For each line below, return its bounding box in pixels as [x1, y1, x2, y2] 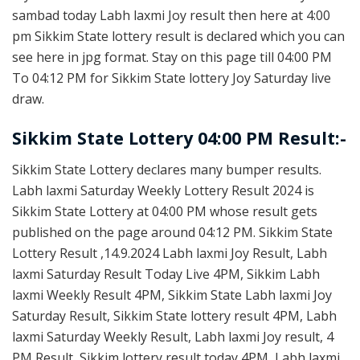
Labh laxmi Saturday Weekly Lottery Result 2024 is [12, 181, 314, 199]
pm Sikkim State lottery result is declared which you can [12, 27, 345, 45]
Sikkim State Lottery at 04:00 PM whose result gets [12, 202, 317, 220]
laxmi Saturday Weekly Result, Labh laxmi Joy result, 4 [12, 327, 333, 346]
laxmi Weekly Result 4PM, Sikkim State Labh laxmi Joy [12, 285, 332, 304]
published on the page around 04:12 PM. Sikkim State [12, 223, 333, 241]
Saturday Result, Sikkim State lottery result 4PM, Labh [12, 306, 337, 325]
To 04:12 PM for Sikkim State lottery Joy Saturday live [12, 68, 331, 87]
